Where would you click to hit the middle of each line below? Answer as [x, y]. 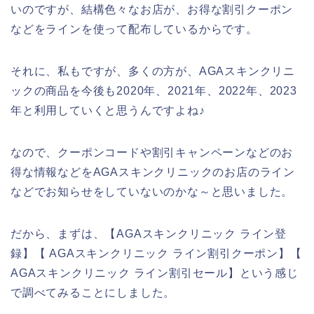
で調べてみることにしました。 [93, 292]
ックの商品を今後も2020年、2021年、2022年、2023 [154, 90]
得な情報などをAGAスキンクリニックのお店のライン [153, 172]
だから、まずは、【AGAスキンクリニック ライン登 [149, 233]
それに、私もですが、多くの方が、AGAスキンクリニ [153, 71]
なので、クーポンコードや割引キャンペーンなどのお [152, 152]
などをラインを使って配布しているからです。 [134, 29]
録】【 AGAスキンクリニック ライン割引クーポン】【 [156, 253]
